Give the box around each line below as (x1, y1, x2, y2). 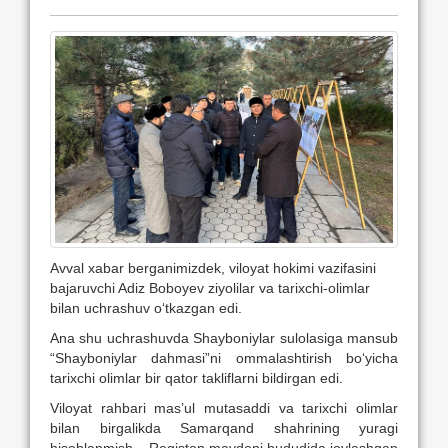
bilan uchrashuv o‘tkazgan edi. (50, 299, 242, 316)
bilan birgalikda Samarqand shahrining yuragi (50, 419, 398, 436)
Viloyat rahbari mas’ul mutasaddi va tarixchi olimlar (50, 399, 398, 416)
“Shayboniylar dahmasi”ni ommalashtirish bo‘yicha (50, 349, 398, 366)
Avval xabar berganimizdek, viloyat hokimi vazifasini (50, 259, 376, 276)
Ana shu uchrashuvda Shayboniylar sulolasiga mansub (50, 329, 398, 346)
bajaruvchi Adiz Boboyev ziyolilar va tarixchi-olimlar (50, 279, 370, 296)
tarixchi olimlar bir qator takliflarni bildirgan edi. (50, 369, 343, 386)
